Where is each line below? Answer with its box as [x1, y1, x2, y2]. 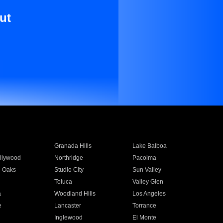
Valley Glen [132, 178, 164, 185]
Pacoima [132, 154, 157, 161]
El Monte [132, 214, 157, 221]
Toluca [54, 178, 72, 185]
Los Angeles [132, 190, 166, 197]
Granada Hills [54, 142, 92, 149]
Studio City [54, 166, 84, 173]
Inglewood [54, 214, 83, 221]
